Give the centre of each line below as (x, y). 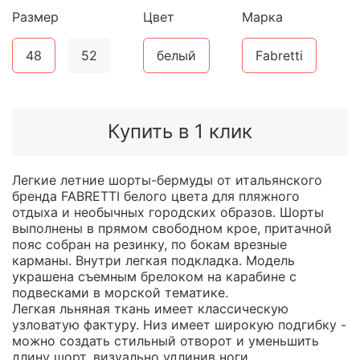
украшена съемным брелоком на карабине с (154, 276)
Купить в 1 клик (180, 132)
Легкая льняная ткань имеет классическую (150, 308)
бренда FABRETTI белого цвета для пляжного (156, 196)
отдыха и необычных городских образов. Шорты (168, 212)
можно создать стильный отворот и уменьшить (166, 340)
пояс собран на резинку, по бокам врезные (149, 244)
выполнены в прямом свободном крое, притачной (172, 228)
